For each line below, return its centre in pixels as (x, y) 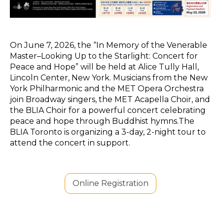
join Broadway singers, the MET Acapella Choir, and (110, 100)
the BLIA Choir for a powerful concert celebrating (108, 110)
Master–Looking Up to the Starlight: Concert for (104, 56)
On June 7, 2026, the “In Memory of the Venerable (109, 45)
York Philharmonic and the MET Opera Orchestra (107, 89)
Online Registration (110, 184)
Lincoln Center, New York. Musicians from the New (109, 78)
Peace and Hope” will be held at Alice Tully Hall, (104, 67)
